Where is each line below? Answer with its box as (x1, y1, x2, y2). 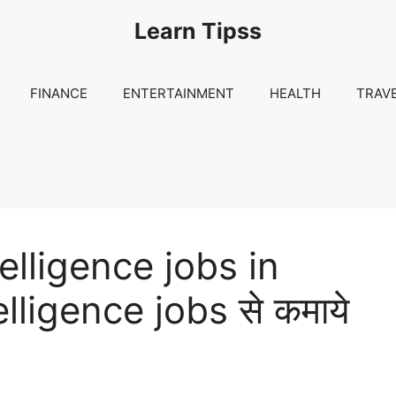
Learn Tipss (134, 18, 262, 44)
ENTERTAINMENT (123, 84, 234, 102)
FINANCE (30, 84, 88, 102)
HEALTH (270, 84, 321, 102)
